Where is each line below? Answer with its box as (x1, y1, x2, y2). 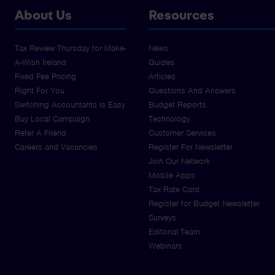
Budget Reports (149, 99, 206, 110)
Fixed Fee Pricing (15, 71, 76, 82)
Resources (149, 8, 214, 22)
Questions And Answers (149, 85, 236, 96)
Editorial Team (149, 227, 200, 238)
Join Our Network (149, 156, 211, 167)
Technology (149, 114, 190, 125)
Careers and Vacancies (15, 142, 98, 153)
